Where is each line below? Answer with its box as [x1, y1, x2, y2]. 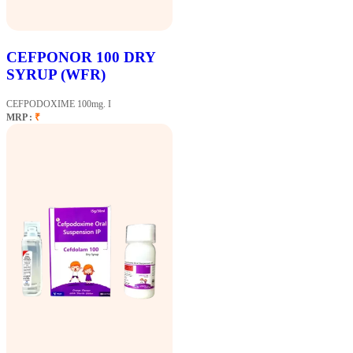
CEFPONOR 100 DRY [6, 48, 155, 65]
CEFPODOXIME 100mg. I [6, 98, 111, 110]
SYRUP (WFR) [6, 65, 106, 83]
